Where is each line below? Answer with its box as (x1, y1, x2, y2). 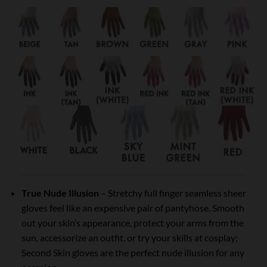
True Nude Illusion (21, 187, 99, 199)
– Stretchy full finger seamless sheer (98, 187, 246, 199)
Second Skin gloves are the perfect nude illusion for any (21, 247, 244, 259)
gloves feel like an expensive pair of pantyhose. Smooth (21, 202, 244, 214)
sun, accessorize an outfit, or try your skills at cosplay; (21, 232, 238, 244)
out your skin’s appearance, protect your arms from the (21, 217, 244, 229)
